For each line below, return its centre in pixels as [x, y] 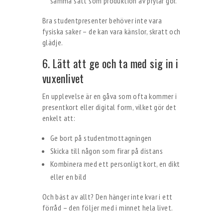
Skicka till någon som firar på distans [106, 151]
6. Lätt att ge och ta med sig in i [110, 63]
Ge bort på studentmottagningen [101, 138]
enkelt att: [59, 118]
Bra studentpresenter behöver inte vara [102, 20]
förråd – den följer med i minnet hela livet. [108, 208]
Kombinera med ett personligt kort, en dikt [115, 164]
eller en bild [68, 177]
